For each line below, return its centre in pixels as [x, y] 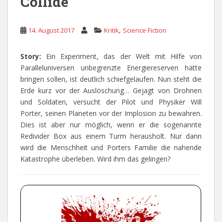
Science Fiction [145, 30]
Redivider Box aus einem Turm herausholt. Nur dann [111, 136]
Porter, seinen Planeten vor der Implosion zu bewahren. [111, 113]
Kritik [111, 30]
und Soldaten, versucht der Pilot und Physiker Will [111, 102]
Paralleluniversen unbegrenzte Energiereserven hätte [111, 68]
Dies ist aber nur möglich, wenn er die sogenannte [111, 125]
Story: [33, 56]
